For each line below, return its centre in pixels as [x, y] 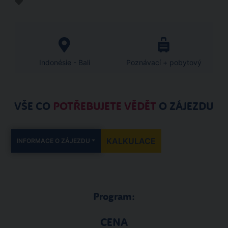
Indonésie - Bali [64, 62]
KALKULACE [131, 141]
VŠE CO [34, 106]
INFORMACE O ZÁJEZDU [53, 141]
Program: [114, 196]
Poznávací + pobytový [164, 62]
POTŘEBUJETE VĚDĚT [105, 106]
